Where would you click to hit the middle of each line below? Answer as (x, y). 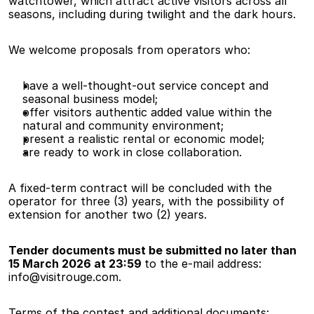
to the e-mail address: (203, 264)
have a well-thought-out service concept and (145, 86)
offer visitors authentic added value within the (147, 112)
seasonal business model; (90, 99)
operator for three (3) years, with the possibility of (146, 202)
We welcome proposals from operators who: (129, 50)
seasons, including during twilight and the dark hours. (152, 14)
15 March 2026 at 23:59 (76, 264)
